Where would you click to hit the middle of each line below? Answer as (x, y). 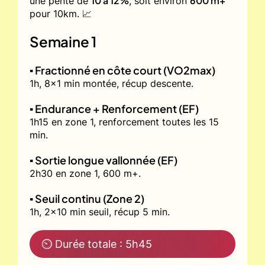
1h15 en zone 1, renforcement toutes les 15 (124, 122)
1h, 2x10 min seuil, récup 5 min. (100, 211)
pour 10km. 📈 (61, 13)
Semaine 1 (63, 41)
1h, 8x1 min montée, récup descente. (112, 83)
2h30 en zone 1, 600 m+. (85, 173)
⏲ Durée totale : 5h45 (97, 244)
